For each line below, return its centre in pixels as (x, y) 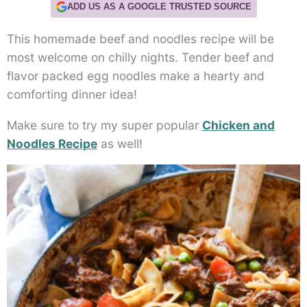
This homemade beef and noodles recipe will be (140, 39)
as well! (120, 143)
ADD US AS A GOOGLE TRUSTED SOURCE (159, 7)
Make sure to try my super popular (105, 125)
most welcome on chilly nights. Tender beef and (140, 58)
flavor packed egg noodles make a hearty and (136, 76)
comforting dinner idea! (72, 95)
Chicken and (238, 125)
